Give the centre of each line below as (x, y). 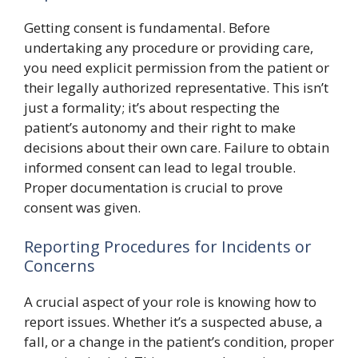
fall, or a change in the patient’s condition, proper (179, 342)
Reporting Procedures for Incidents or (168, 247)
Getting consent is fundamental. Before (147, 27)
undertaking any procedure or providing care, (169, 47)
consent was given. (82, 207)
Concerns (60, 266)
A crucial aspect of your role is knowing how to (170, 302)
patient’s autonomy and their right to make (160, 127)
